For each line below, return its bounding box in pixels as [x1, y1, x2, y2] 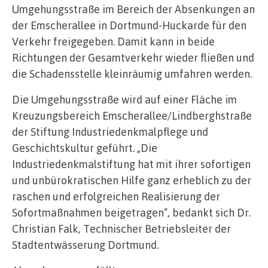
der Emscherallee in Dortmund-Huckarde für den [12, 18, 246, 32]
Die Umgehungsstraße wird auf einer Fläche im [12, 92, 237, 106]
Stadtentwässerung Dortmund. [12, 237, 159, 251]
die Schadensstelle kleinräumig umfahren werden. [12, 66, 252, 80]
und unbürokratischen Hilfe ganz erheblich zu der [12, 173, 251, 187]
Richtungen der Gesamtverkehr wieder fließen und [12, 50, 254, 64]
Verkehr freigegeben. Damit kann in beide [12, 34, 215, 48]
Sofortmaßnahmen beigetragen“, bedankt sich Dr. [12, 205, 251, 219]
